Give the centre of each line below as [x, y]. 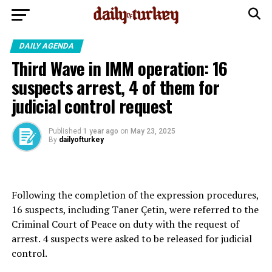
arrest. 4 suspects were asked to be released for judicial [131, 239]
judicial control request [92, 106]
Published [65, 131]
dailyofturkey [81, 140]
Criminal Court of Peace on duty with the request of [125, 224]
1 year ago [100, 131]
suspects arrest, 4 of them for [115, 87]
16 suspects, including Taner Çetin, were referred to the [135, 209]
